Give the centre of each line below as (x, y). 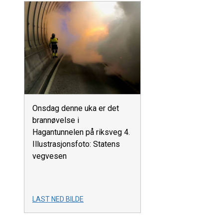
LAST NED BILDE (58, 199)
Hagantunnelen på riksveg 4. (81, 132)
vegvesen (50, 156)
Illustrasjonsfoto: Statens (76, 144)
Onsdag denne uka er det (76, 109)
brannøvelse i (56, 120)
